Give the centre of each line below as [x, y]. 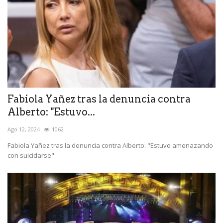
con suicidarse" [31, 156]
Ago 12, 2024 [24, 129]
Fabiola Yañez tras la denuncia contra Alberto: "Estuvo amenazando [110, 146]
